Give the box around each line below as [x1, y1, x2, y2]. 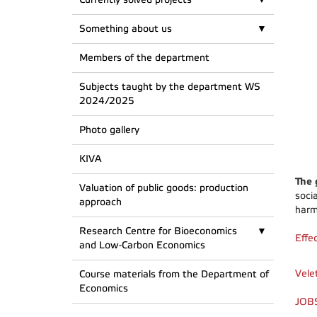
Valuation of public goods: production [79, 183, 248, 193]
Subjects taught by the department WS [79, 81, 260, 92]
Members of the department [79, 52, 209, 63]
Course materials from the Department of [79, 269, 269, 279]
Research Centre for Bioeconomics [79, 226, 237, 236]
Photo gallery [79, 125, 139, 135]
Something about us [79, 23, 172, 34]
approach [79, 197, 122, 207]
